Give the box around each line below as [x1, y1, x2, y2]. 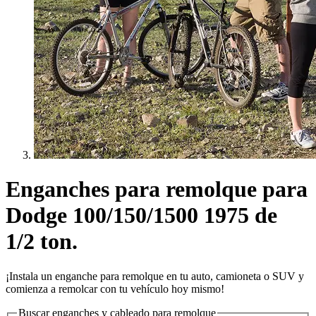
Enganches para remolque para [6, 176, 308, 202]
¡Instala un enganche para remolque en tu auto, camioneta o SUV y [6, 269, 304, 282]
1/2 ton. [6, 229, 78, 255]
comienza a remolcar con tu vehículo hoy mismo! [6, 282, 224, 295]
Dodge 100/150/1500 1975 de [6, 202, 277, 229]
